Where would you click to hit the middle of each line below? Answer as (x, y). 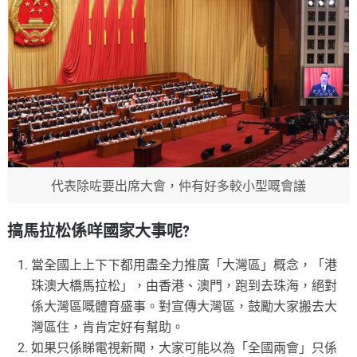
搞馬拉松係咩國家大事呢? (99, 231)
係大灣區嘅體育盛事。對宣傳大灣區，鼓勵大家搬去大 (184, 306)
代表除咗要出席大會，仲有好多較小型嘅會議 (178, 186)
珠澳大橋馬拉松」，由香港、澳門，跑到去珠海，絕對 (184, 285)
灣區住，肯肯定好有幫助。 (108, 327)
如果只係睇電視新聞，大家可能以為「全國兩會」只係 (184, 347)
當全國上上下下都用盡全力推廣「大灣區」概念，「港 (184, 265)
